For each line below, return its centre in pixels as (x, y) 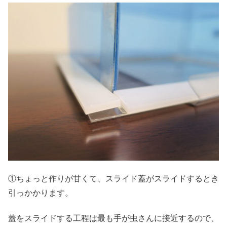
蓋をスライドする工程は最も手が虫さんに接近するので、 (113, 218)
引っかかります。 (41, 193)
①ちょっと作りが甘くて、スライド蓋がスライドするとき (113, 179)
